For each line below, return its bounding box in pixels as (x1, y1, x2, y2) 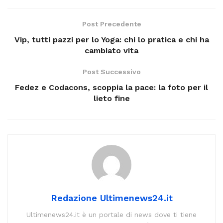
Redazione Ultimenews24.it (50, 193, 173, 204)
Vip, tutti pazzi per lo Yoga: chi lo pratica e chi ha (14, 35, 209, 45)
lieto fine (93, 94, 130, 104)
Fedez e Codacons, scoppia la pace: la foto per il (15, 83, 208, 93)
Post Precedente (82, 20, 141, 28)
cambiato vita (85, 46, 138, 56)
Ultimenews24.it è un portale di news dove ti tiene (26, 211, 197, 219)
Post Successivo (82, 68, 141, 76)
